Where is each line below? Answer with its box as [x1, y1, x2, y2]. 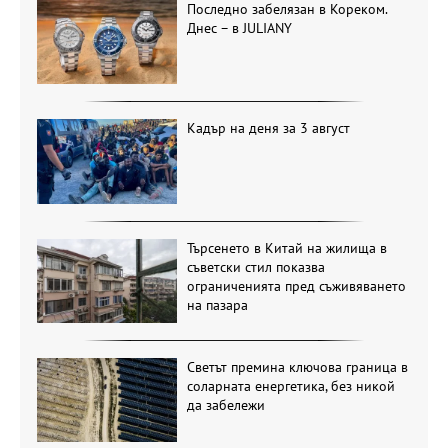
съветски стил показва [186, 257, 325, 276]
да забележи [186, 396, 265, 415]
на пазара [186, 295, 248, 314]
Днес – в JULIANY [186, 19, 292, 38]
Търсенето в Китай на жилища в [186, 238, 387, 257]
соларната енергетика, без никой [186, 377, 395, 396]
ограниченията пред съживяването [186, 276, 406, 295]
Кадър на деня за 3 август [186, 119, 350, 138]
